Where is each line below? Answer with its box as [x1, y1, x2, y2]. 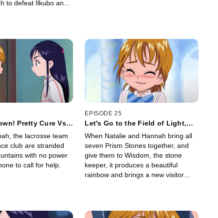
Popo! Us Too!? [85, 127, 139, 135]
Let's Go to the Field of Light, [85, 119, 187, 127]
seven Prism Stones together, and [85, 141, 189, 149]
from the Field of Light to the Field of [85, 180, 197, 188]
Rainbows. [85, 190, 117, 198]
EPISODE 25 [85, 109, 122, 117]
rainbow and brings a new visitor [85, 170, 184, 179]
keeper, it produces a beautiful [85, 161, 178, 169]
